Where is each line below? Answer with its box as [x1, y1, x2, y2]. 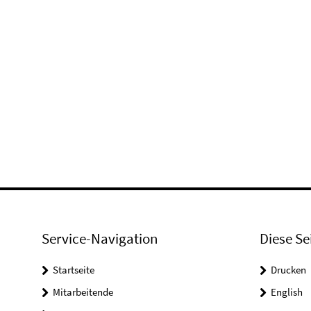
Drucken [270, 262, 306, 276]
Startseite [53, 262, 94, 276]
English [270, 285, 303, 299]
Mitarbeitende [53, 285, 113, 299]
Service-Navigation [42, 228, 158, 248]
